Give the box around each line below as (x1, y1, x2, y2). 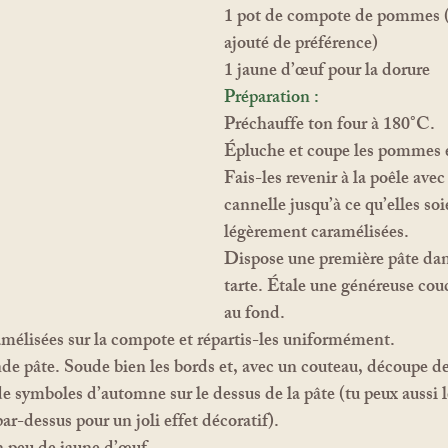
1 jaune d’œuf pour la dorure (224, 55, 430, 88)
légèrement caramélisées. (224, 217, 409, 250)
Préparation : (224, 82, 319, 115)
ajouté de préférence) (224, 28, 378, 61)
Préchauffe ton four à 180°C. (224, 109, 435, 142)
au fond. (224, 298, 285, 331)
